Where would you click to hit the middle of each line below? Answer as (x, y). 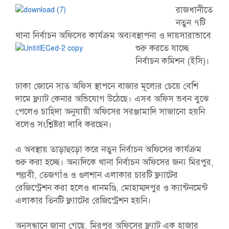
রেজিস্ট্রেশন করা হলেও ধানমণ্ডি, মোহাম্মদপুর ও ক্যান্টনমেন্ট (111, 188)
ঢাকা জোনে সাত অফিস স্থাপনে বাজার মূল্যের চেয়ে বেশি (107, 86)
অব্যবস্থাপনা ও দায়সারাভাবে (163, 36)
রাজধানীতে (194, 10)
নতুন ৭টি (190, 23)
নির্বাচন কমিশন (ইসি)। (172, 61)
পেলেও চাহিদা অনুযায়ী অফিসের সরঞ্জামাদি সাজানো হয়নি (110, 112)
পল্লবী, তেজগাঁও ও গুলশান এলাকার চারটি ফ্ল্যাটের (96, 175)
